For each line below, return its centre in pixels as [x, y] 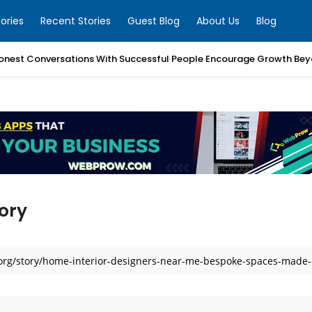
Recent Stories [76, 21]
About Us [218, 21]
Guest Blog [154, 21]
